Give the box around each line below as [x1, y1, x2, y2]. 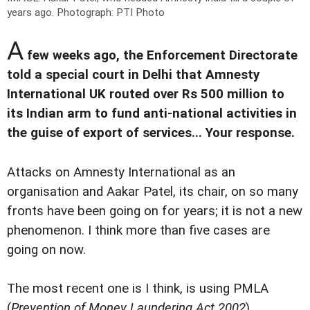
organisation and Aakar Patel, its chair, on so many [7, 183, 298, 199]
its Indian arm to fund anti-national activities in [7, 106, 297, 122]
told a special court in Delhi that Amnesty [7, 67, 259, 83]
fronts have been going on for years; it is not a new [7, 203, 302, 219]
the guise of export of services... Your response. [7, 125, 295, 141]
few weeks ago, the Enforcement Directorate [24, 48, 298, 64]
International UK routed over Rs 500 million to [7, 86, 284, 102]
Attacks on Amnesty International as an [7, 164, 235, 180]
